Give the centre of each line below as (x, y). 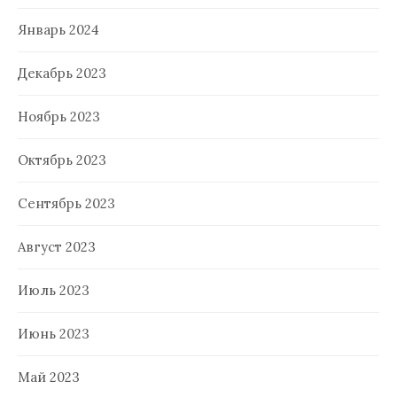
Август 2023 (57, 247)
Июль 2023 (54, 291)
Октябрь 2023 (62, 160)
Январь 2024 (58, 30)
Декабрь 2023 (62, 74)
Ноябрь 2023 (59, 117)
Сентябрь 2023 (66, 204)
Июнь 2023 (54, 334)
